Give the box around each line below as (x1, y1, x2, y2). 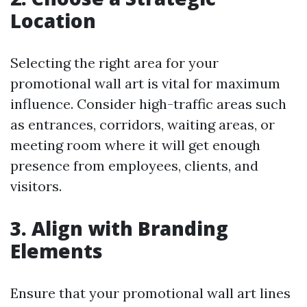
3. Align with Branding (10, 215, 228, 241)
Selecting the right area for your (10, 54, 219, 71)
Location (10, 8, 96, 34)
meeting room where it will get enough (10, 136, 260, 153)
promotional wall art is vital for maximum (10, 75, 280, 92)
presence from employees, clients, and (10, 157, 258, 174)
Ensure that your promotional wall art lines (10, 284, 291, 302)
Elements (10, 238, 103, 264)
